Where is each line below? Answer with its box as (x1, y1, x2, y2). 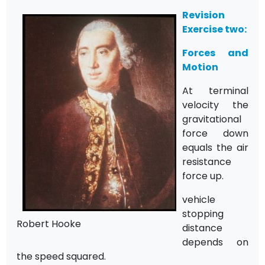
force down (182, 126, 248, 140)
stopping (182, 206, 224, 221)
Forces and (182, 46, 248, 60)
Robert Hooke (17, 216, 82, 231)
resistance (182, 154, 232, 169)
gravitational (182, 112, 242, 126)
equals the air (182, 140, 248, 154)
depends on (182, 235, 248, 249)
